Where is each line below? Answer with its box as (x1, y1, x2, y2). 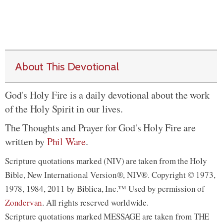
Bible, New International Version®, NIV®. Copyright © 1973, (5, 168, 216, 180)
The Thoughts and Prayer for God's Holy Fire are (5, 120, 196, 134)
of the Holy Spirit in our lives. (5, 102, 123, 115)
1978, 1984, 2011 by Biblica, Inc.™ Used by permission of (5, 182, 205, 194)
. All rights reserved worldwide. (42, 196, 149, 208)
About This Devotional (15, 59, 119, 73)
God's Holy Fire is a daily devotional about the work (5, 88, 210, 102)
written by (5, 134, 47, 148)
